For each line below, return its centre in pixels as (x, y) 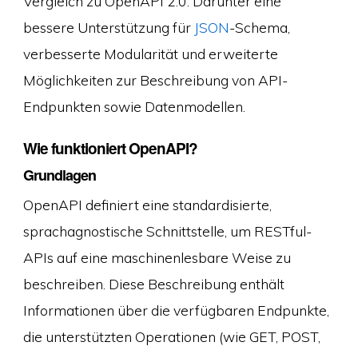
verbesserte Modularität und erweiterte (150, 54)
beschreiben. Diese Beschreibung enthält (153, 283)
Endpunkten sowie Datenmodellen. (134, 107)
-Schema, (259, 28)
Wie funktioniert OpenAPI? (110, 148)
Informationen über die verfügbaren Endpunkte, (176, 310)
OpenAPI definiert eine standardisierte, (147, 204)
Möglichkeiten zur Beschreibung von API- (155, 80)
